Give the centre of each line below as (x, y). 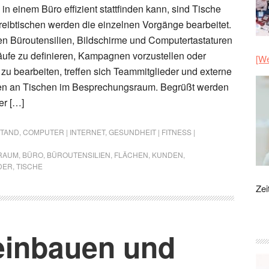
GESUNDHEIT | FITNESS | (152, 132)
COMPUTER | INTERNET (64, 132)
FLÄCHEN (131, 155)
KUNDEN (168, 155)
